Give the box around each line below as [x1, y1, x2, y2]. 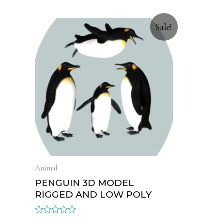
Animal [35, 163, 58, 173]
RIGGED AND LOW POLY [35, 189, 152, 201]
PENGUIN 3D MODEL [35, 177, 134, 189]
